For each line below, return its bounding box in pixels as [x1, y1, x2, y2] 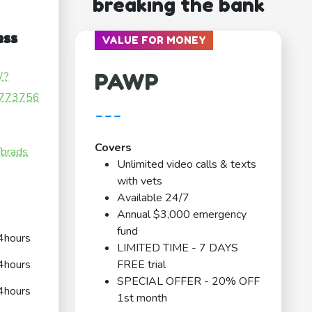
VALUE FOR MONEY [102, 34, 206, 47]
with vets [117, 173, 162, 189]
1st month [117, 290, 167, 306]
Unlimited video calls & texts [117, 157, 256, 173]
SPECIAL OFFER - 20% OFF [117, 274, 260, 290]
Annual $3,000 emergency [117, 207, 247, 223]
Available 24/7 [117, 190, 189, 206]
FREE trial [117, 257, 166, 273]
